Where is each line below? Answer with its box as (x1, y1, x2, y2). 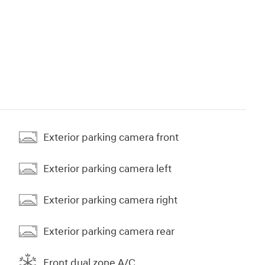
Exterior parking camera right (43, 193, 177, 207)
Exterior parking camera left (43, 161, 172, 176)
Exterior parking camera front (43, 130, 179, 144)
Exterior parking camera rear (43, 224, 174, 238)
